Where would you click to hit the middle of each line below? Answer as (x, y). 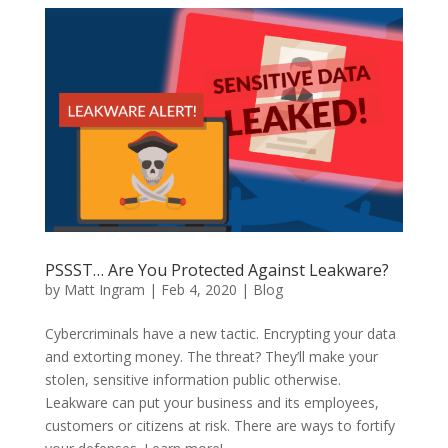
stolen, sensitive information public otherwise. (192, 380)
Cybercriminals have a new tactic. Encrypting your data (220, 334)
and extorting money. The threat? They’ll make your (211, 357)
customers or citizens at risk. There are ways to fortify (219, 426)
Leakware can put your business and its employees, (211, 403)
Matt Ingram (104, 290)
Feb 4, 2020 (198, 290)
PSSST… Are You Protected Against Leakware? (216, 270)
